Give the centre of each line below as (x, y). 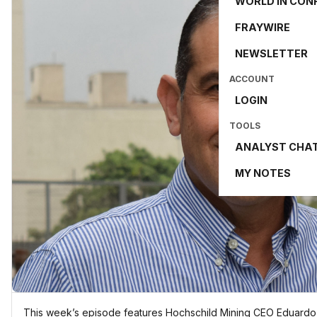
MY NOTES (263, 173)
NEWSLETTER (271, 53)
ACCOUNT (252, 79)
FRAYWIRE (263, 27)
